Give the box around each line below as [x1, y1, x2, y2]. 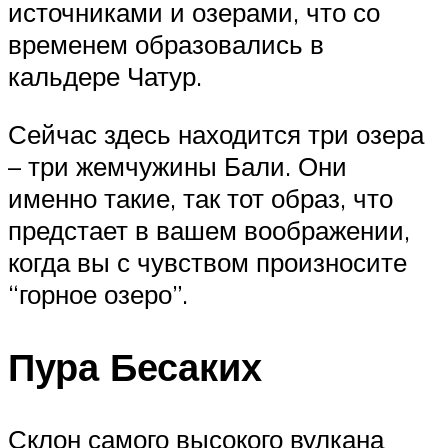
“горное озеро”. [8, 278, 188, 311]
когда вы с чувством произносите [8, 246, 407, 279]
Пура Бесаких [8, 341, 262, 391]
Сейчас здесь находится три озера [8, 118, 424, 151]
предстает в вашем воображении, [8, 214, 410, 247]
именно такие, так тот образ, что [8, 182, 393, 215]
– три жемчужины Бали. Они [8, 150, 347, 183]
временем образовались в [8, 28, 324, 61]
